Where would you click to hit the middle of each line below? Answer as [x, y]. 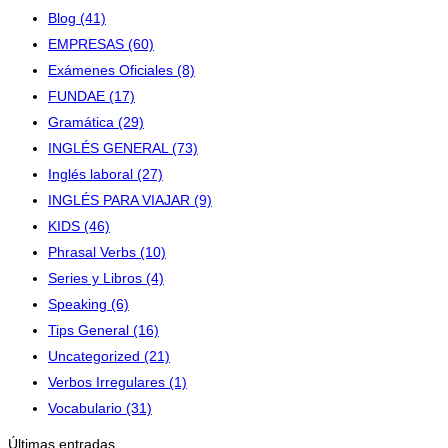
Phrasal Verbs [94, 252]
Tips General [90, 330]
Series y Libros [97, 278]
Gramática [83, 122]
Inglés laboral [92, 174]
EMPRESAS [88, 44]
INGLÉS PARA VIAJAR [121, 200]
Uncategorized [96, 356]
